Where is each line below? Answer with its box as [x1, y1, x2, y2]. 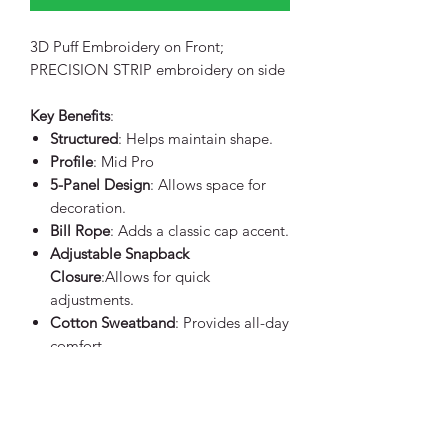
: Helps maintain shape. [118, 129, 273, 149]
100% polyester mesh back [50, 405, 225, 425]
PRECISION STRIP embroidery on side [30, 60, 285, 80]
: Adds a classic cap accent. [110, 221, 289, 241]
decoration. [50, 198, 126, 218]
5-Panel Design [50, 175, 150, 195]
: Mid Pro [93, 152, 154, 172]
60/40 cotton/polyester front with [50, 382, 269, 402]
